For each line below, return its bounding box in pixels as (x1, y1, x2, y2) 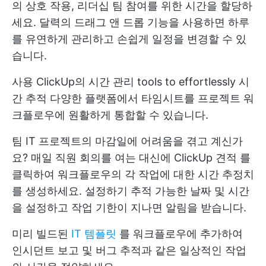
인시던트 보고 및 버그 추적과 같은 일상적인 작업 (12, 243, 246, 256)
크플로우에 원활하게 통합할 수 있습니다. (12, 108, 208, 121)
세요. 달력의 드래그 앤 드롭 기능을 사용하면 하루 (12, 15, 249, 28)
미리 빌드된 (12, 227, 71, 240)
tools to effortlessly (134, 75, 239, 88)
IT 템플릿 (71, 227, 116, 240)
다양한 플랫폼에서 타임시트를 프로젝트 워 (47, 91, 254, 104)
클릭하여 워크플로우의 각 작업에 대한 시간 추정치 (12, 167, 254, 180)
